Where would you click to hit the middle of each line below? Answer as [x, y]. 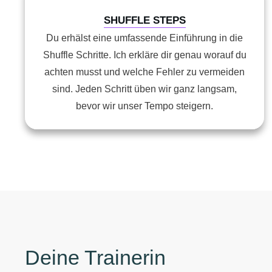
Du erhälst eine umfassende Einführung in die [144, 38]
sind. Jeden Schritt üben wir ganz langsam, [144, 89]
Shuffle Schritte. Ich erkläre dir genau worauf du [144, 55]
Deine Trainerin [95, 257]
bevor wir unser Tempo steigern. [144, 106]
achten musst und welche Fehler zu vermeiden [144, 72]
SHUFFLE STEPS [144, 20]
